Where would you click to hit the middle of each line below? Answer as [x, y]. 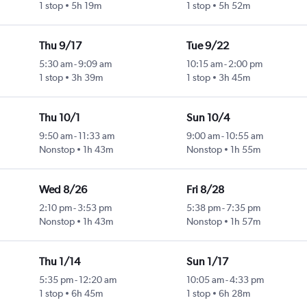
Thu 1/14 [59, 262]
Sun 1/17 [207, 262]
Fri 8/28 [205, 190]
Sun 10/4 [208, 118]
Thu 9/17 [60, 46]
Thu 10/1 [59, 118]
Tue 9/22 [207, 46]
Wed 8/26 [63, 190]
